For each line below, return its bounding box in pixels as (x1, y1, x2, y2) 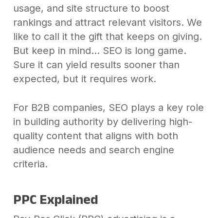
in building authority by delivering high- (13, 116, 192, 128)
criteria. (13, 158, 48, 170)
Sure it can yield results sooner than (13, 59, 180, 71)
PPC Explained (13, 192, 98, 207)
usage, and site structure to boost (13, 2, 169, 15)
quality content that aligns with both (13, 130, 178, 142)
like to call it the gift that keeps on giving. (13, 31, 202, 43)
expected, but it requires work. (13, 73, 156, 85)
